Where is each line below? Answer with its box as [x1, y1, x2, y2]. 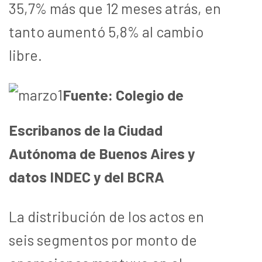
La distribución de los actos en [9, 207, 204, 225]
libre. [9, 46, 42, 64]
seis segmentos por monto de [9, 230, 197, 249]
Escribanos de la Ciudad [9, 120, 163, 139]
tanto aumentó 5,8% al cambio [9, 22, 204, 40]
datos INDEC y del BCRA [9, 167, 164, 185]
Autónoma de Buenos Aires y [9, 144, 195, 162]
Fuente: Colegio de [63, 85, 184, 104]
